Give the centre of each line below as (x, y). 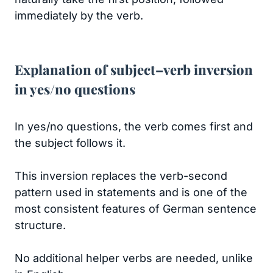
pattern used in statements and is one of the (131, 192)
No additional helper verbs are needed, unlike (134, 258)
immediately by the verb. (79, 16)
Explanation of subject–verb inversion (134, 69)
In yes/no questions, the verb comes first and (134, 126)
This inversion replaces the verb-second (121, 176)
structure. (40, 225)
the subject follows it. (70, 143)
